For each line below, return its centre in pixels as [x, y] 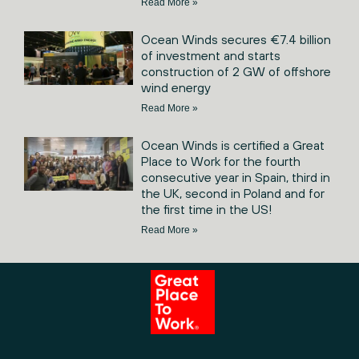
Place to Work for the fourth [220, 161]
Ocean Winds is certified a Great [232, 145]
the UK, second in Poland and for [232, 193]
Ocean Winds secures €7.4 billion [236, 39]
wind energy [175, 87]
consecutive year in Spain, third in [235, 177]
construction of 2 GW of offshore [236, 71]
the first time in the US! [206, 209]
